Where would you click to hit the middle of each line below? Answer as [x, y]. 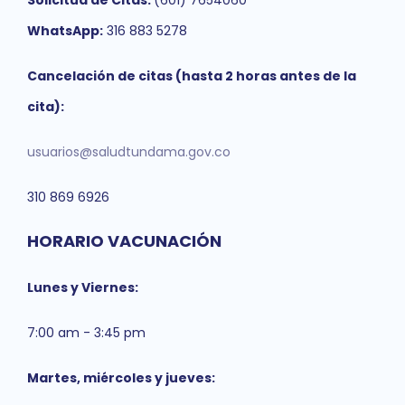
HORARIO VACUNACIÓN [124, 241]
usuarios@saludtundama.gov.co [129, 152]
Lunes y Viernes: [83, 287]
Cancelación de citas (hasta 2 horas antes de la [192, 76]
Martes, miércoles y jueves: [121, 378]
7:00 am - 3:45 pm [86, 333]
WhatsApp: [65, 31]
